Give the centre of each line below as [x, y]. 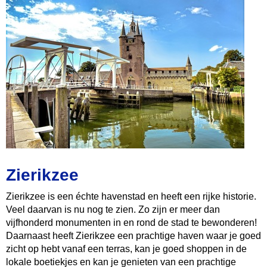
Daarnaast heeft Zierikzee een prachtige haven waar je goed [133, 236]
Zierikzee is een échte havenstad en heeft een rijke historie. [131, 196]
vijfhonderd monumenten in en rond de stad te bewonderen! [131, 223]
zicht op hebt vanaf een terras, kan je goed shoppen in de [126, 249]
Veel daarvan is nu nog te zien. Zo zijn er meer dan [113, 209]
